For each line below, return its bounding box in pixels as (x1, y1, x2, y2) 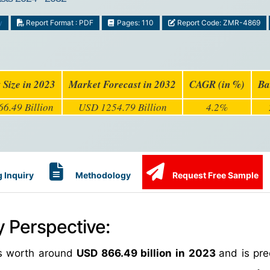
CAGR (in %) (189, 77, 245, 92)
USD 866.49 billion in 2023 (77, 247, 219, 259)
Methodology (74, 170, 131, 180)
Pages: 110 (115, 18, 154, 27)
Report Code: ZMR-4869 (175, 18, 260, 27)
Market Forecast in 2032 (69, 77, 176, 92)
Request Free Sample (171, 170, 259, 180)
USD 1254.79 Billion (78, 100, 167, 114)
